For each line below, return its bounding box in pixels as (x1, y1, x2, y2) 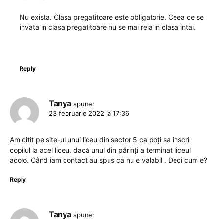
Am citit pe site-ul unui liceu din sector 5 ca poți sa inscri (10, 135, 189, 144)
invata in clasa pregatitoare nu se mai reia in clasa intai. (20, 23, 196, 31)
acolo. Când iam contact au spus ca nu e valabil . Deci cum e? (10, 156, 207, 164)
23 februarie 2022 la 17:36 (49, 109, 129, 117)
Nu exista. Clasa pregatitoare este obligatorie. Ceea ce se (20, 13, 204, 21)
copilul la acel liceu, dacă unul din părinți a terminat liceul (10, 146, 191, 154)
